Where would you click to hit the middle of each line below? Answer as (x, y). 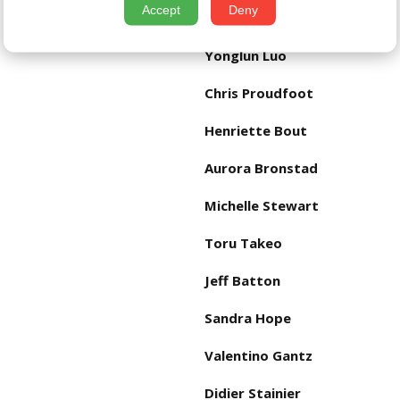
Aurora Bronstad (261, 168)
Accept (161, 9)
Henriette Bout (256, 131)
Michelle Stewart (262, 206)
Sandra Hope (248, 318)
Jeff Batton (242, 281)
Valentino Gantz (258, 356)
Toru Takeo (243, 243)
